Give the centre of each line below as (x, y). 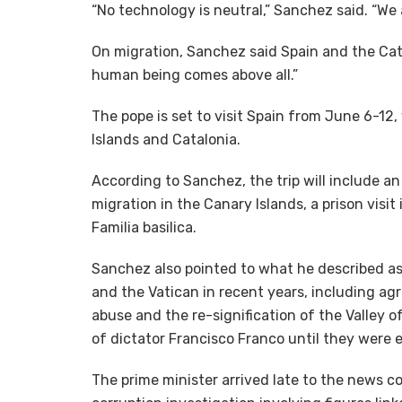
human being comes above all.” (195, 75)
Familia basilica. (144, 228)
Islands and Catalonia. (166, 140)
